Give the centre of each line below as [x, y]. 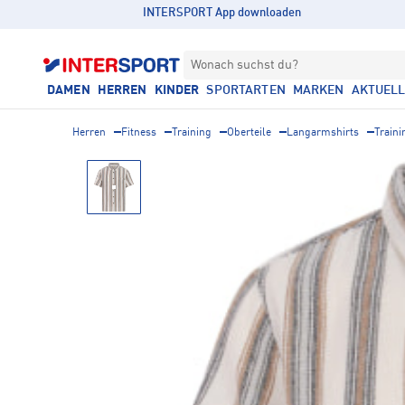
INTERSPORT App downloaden [222, 13]
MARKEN [318, 90]
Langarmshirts [323, 133]
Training [192, 133]
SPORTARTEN [246, 90]
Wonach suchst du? [245, 65]
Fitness [139, 133]
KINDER [177, 90]
